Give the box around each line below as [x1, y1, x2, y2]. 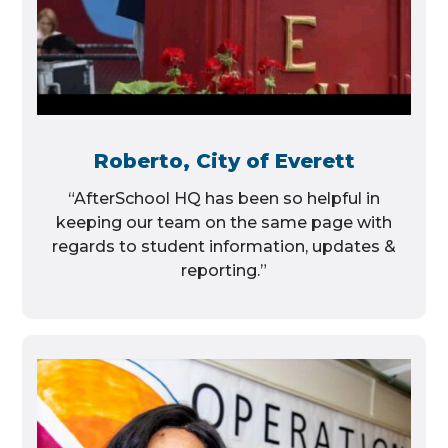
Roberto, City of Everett [93, 148, 355, 173]
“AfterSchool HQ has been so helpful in [68, 188, 380, 208]
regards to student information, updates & [52, 236, 396, 256]
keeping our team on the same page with [56, 212, 392, 232]
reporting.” [181, 260, 267, 280]
